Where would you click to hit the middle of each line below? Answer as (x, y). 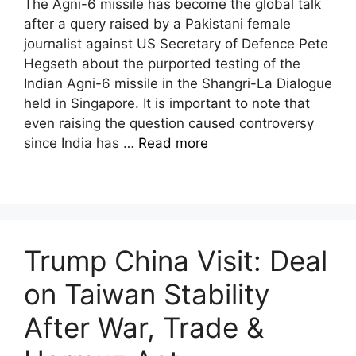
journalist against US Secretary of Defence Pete (176, 43)
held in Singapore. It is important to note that (167, 103)
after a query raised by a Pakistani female (157, 23)
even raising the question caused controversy (169, 123)
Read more (173, 143)
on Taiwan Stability (147, 294)
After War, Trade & (144, 327)
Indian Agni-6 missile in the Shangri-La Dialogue (178, 83)
